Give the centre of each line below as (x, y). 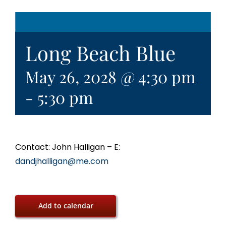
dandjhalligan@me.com (62, 161)
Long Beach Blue (100, 53)
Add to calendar (66, 206)
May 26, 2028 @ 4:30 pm (110, 77)
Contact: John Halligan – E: (68, 147)
